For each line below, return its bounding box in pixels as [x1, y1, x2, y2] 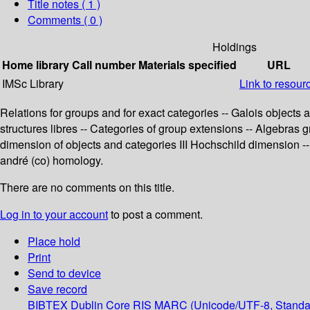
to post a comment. [108, 206, 203, 223]
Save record [28, 281, 87, 298]
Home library [2, 57, 69, 73]
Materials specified [138, 57, 237, 73]
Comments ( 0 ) [28, 12, 102, 28]
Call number [72, 57, 136, 73]
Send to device [28, 265, 101, 282]
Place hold [28, 233, 80, 250]
